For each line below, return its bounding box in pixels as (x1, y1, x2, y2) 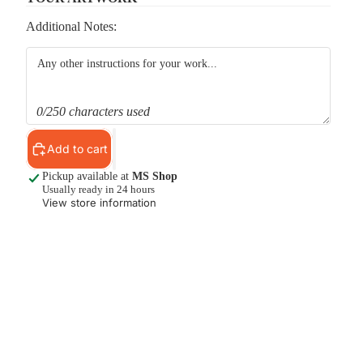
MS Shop (132, 170, 177, 182)
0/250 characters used (36, 104, 150, 118)
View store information (42, 196, 156, 209)
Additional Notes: (26, 19, 117, 33)
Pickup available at (42, 170, 132, 182)
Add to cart (47, 142, 108, 156)
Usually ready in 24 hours (42, 183, 155, 195)
